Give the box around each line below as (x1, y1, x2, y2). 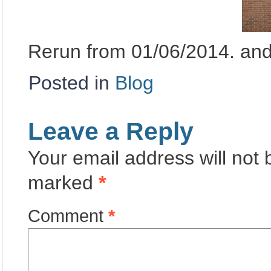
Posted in (28, 72, 109, 94)
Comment (28, 206, 108, 226)
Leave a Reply (28, 117, 194, 145)
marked (28, 172, 99, 194)
